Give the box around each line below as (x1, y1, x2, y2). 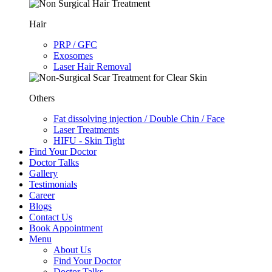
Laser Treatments (53, 124, 119, 135)
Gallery (29, 168, 58, 178)
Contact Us (29, 211, 72, 222)
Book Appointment (29, 222, 103, 233)
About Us (53, 244, 91, 255)
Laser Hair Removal (53, 61, 131, 72)
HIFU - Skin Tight (53, 135, 124, 146)
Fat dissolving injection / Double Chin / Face (53, 113, 225, 124)
